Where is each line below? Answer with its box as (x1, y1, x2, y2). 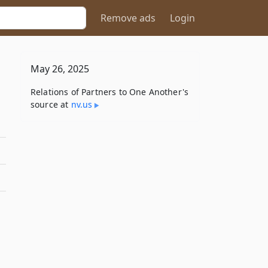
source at (31, 99, 71, 110)
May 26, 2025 (31, 62, 89, 75)
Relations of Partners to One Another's (31, 86, 189, 98)
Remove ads (100, 11, 156, 25)
